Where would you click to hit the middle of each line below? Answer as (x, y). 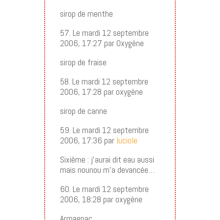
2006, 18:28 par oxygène (101, 199)
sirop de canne (83, 110)
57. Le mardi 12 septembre (104, 32)
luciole (127, 140)
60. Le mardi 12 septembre (104, 189)
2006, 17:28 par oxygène (101, 91)
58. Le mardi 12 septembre (104, 81)
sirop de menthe (86, 13)
